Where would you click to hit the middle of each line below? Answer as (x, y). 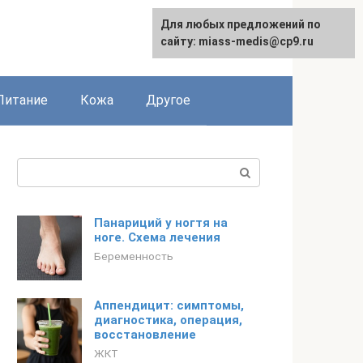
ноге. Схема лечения (157, 237)
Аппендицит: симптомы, (169, 305)
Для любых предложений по (241, 24)
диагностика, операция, (168, 320)
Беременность (134, 256)
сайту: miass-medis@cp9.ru (237, 41)
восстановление (145, 335)
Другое (168, 100)
